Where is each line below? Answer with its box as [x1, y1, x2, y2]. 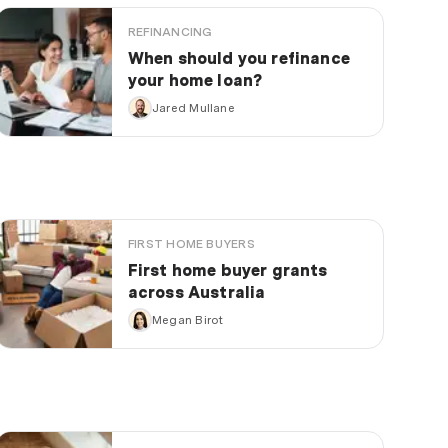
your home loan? [127, 71, 263, 91]
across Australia [127, 283, 266, 303]
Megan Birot [151, 313, 224, 328]
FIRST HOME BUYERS [127, 237, 255, 252]
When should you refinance [127, 49, 350, 69]
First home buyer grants [127, 261, 328, 281]
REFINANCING [127, 25, 213, 40]
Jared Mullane [151, 101, 235, 116]
